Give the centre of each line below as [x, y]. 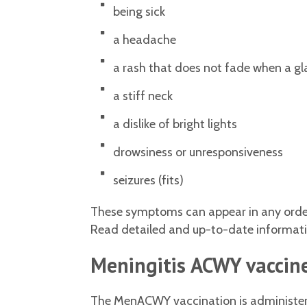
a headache [144, 40]
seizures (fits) [148, 181]
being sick [139, 12]
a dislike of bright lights [175, 124]
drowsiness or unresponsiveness [198, 152]
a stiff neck [143, 96]
